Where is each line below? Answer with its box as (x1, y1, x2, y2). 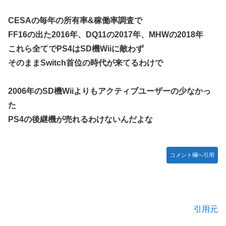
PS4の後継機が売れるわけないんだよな (8, 115, 153, 124)
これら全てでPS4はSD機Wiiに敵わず (8, 44, 144, 53)
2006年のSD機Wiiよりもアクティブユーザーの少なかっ (8, 87, 211, 96)
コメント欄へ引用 (170, 152, 214, 158)
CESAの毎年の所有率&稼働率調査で (8, 16, 142, 25)
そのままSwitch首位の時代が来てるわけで (8, 58, 163, 67)
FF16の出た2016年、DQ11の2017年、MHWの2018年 (8, 30, 203, 39)
